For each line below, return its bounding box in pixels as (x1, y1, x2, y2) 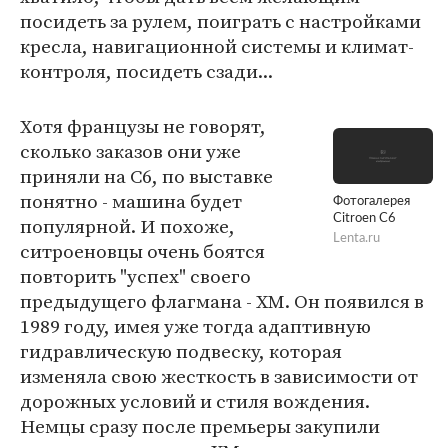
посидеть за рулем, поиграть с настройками (20, 8, 421, 34)
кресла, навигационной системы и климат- (20, 33, 414, 59)
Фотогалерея (333, 195, 410, 209)
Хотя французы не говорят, (20, 113, 266, 139)
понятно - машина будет (20, 188, 242, 214)
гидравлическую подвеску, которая (20, 338, 342, 364)
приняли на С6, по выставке (20, 163, 273, 189)
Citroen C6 (333, 212, 396, 226)
